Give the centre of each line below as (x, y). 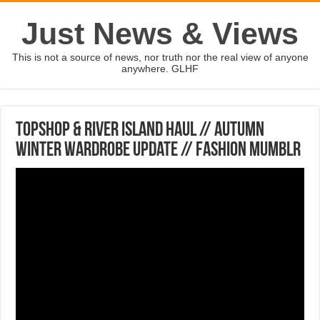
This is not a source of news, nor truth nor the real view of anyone (160, 57)
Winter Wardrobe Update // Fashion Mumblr (159, 151)
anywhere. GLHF (160, 69)
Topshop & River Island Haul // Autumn (140, 131)
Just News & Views (160, 34)
